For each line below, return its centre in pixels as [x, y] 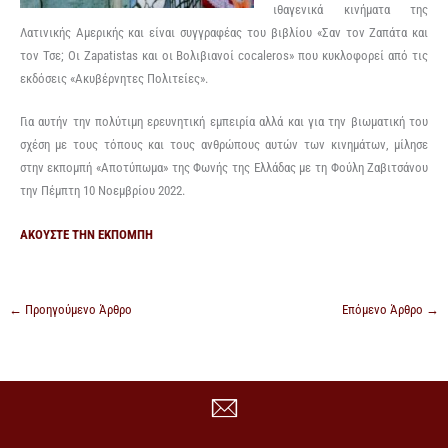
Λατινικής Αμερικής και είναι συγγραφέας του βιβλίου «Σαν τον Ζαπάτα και [224, 32]
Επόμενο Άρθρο [384, 309]
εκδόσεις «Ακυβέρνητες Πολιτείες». [113, 78]
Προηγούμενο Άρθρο [76, 309]
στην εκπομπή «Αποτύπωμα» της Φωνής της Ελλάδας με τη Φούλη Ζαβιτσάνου [224, 168]
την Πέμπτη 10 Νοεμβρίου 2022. [102, 191]
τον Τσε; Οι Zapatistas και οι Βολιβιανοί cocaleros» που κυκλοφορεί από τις [224, 55]
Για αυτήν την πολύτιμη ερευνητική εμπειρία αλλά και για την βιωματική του [224, 122]
